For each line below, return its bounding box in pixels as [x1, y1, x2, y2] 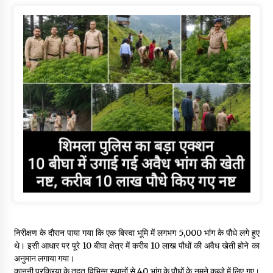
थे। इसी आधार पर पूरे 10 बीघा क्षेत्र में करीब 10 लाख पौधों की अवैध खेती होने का [13, 239, 260, 251]
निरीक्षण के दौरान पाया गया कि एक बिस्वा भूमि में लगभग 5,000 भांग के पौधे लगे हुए [13, 227, 260, 238]
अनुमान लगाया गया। [13, 252, 74, 264]
